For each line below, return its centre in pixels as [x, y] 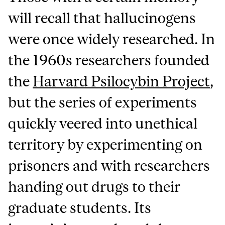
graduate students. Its [80, 207]
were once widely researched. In [112, 39]
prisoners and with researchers [109, 165]
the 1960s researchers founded [109, 60]
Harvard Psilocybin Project [122, 81]
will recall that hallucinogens [102, 18]
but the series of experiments [103, 102]
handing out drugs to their [94, 186]
